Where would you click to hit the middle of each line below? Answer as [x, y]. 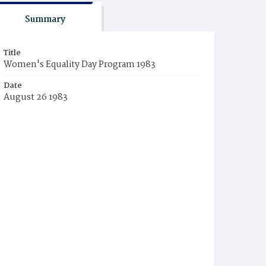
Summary [45, 20]
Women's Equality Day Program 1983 [80, 65]
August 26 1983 [36, 97]
